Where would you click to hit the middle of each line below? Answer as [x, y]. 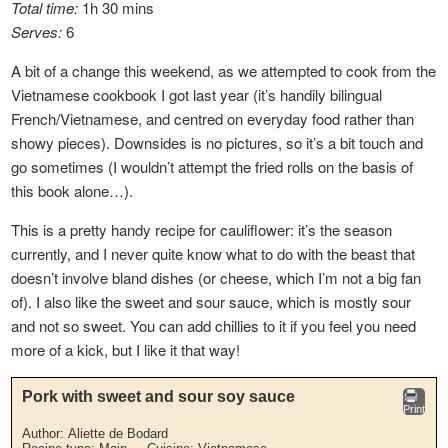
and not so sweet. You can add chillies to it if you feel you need [214, 325]
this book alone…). [72, 190]
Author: [45, 433]
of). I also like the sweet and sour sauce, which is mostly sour [211, 301]
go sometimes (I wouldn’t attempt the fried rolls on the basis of [212, 166]
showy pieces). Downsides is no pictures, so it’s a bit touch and [217, 142]
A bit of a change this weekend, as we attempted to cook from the [224, 70]
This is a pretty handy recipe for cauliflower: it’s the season [202, 229]
